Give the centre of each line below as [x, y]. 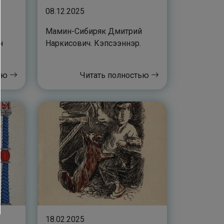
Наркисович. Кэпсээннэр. [93, 43]
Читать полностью [115, 75]
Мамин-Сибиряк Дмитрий [94, 31]
